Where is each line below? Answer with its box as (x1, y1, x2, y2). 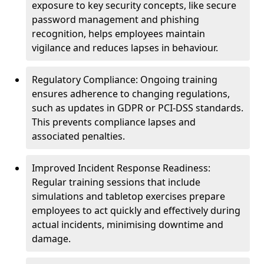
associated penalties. (32, 130, 125, 143)
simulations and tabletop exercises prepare (32, 190, 225, 203)
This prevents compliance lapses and (32, 115, 196, 128)
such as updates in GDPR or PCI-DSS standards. (32, 101, 243, 114)
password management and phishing (32, 13, 199, 26)
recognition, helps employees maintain (32, 27, 205, 40)
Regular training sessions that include (32, 176, 200, 189)
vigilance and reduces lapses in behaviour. (32, 41, 218, 54)
